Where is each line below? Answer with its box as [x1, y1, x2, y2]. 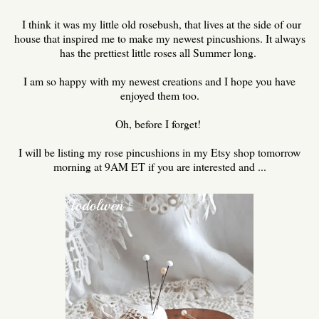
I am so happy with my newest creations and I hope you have [23, 73, 296, 88]
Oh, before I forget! [115, 115, 204, 131]
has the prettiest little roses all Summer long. [59, 44, 260, 60]
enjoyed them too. [120, 87, 199, 103]
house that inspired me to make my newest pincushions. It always [14, 30, 305, 46]
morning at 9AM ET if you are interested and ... [53, 158, 266, 174]
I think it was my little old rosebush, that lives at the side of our [18, 16, 301, 31]
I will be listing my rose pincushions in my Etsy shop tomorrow [19, 144, 300, 159]
